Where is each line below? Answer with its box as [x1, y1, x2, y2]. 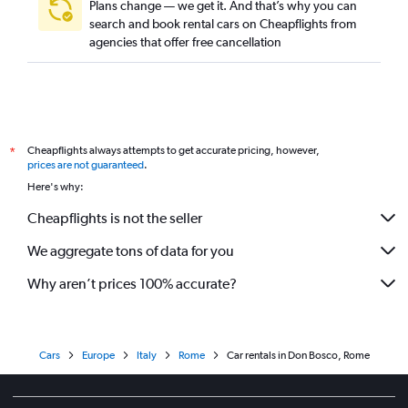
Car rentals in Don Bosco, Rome [226, 349, 370, 362]
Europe [81, 349, 115, 362]
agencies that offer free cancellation [89, 35, 281, 49]
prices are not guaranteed [27, 158, 144, 171]
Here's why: [27, 180, 84, 193]
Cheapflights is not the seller [27, 209, 202, 227]
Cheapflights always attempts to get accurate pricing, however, [27, 144, 320, 157]
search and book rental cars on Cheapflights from [89, 16, 356, 31]
